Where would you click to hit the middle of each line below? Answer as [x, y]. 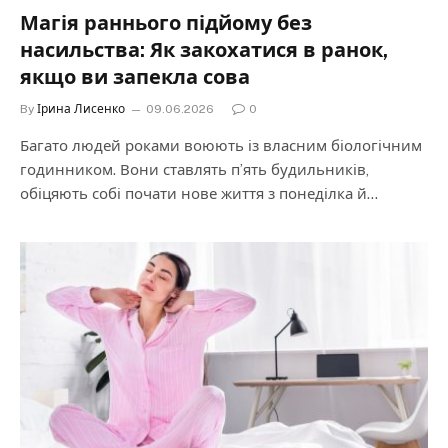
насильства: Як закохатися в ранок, [204, 49]
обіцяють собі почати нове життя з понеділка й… [199, 193]
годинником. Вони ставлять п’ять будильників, [194, 169]
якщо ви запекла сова [135, 76]
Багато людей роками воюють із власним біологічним [221, 145]
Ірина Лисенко [81, 108]
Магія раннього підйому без [166, 22]
